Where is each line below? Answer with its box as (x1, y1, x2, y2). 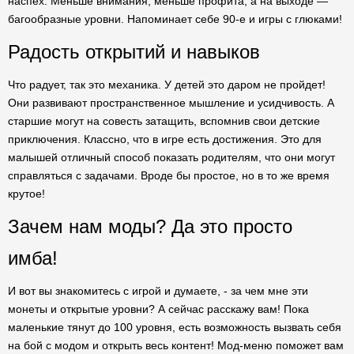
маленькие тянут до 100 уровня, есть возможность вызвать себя (8, 321, 341, 333)
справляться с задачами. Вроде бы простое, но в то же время (8, 169, 330, 182)
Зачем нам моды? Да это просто (8, 216, 292, 237)
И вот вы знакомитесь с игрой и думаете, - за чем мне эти (8, 284, 308, 297)
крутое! (8, 187, 45, 200)
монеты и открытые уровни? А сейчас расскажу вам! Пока (8, 303, 309, 315)
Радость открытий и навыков (8, 41, 260, 62)
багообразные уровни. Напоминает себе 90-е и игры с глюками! (8, 13, 342, 25)
